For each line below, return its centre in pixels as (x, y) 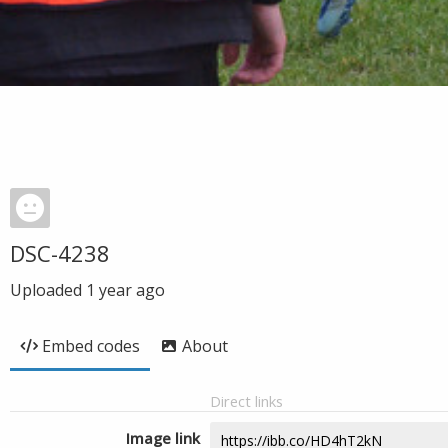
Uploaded (48, 290)
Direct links (246, 401)
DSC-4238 (60, 253)
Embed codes (91, 346)
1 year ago (125, 290)
